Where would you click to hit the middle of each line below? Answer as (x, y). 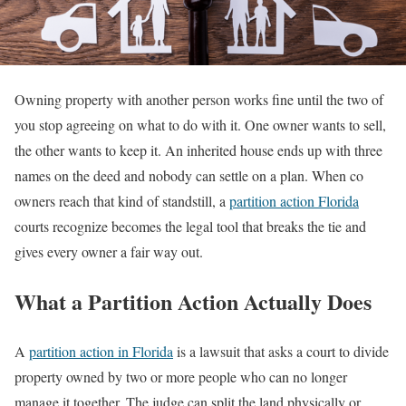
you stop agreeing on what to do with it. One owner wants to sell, (200, 125)
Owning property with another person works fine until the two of (199, 99)
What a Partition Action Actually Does (193, 301)
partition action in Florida (101, 351)
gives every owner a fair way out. (109, 251)
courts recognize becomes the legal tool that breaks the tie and (190, 226)
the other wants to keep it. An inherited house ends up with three (198, 150)
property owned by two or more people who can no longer (181, 376)
